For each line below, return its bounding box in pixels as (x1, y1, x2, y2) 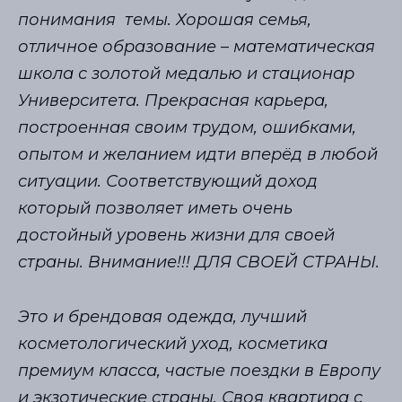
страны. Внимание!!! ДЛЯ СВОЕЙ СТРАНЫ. (18, 251, 380, 272)
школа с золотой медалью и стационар (18, 63, 354, 83)
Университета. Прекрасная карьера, (18, 90, 328, 110)
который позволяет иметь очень (18, 197, 293, 218)
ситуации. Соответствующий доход (18, 170, 318, 191)
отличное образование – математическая (18, 36, 375, 57)
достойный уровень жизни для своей (18, 224, 335, 245)
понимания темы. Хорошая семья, (18, 9, 311, 30)
